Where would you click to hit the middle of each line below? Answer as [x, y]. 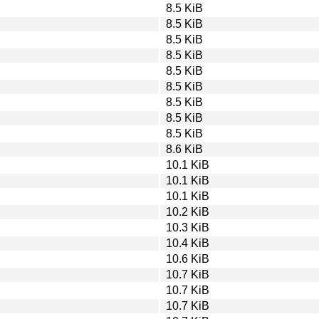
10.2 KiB [188, 211]
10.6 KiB [188, 258]
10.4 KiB [188, 243]
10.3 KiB [188, 227]
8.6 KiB [184, 149]
